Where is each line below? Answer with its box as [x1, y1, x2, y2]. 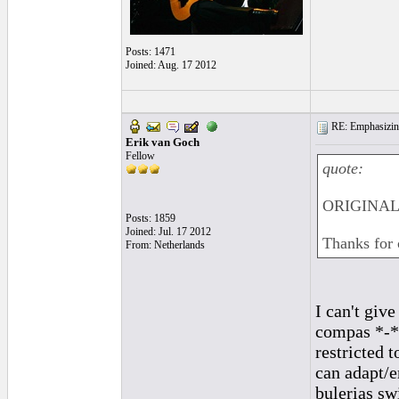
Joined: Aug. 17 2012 [126, 59, 216, 71]
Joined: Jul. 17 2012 [126, 225, 211, 238]
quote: [322, 159, 363, 177]
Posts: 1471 [126, 45, 175, 58]
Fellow [126, 150, 155, 162]
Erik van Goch [126, 135, 199, 149]
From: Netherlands [126, 239, 205, 251]
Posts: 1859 [126, 212, 175, 224]
